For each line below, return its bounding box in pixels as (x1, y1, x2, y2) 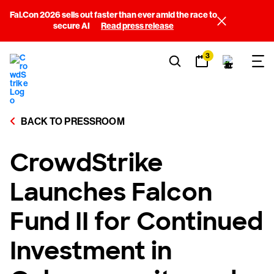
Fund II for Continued (10, 206, 263, 237)
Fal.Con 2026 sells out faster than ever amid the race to (10, 10, 217, 20)
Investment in (10, 235, 172, 267)
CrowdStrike (10, 147, 163, 179)
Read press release (101, 21, 174, 31)
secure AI (53, 21, 91, 31)
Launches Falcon (10, 176, 212, 208)
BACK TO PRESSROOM (19, 116, 125, 127)
